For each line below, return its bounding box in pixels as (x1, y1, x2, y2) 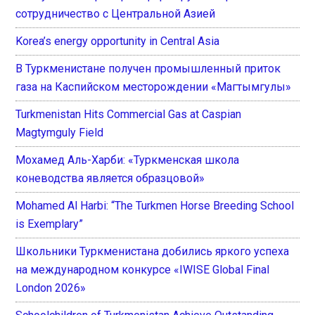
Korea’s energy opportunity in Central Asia (15, 34, 220, 48)
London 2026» (15, 281, 86, 295)
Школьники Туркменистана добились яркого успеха (15, 244, 290, 258)
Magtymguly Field (15, 125, 104, 139)
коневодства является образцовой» (15, 171, 205, 185)
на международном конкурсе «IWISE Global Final (15, 262, 270, 276)
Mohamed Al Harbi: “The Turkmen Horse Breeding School (15, 198, 295, 212)
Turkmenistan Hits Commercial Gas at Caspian (15, 107, 242, 121)
